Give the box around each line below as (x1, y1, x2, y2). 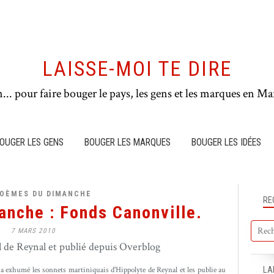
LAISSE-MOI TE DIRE (42, 57, 232, 81)
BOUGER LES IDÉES (191, 136, 261, 148)
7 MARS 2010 (10, 227, 56, 235)
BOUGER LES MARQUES (84, 136, 171, 148)
